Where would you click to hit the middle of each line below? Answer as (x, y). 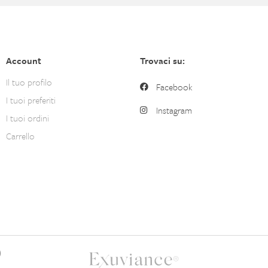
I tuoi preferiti (31, 100)
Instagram (174, 110)
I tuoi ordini (27, 118)
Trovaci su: (162, 60)
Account (23, 60)
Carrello (20, 135)
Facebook (175, 86)
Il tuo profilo (29, 82)
